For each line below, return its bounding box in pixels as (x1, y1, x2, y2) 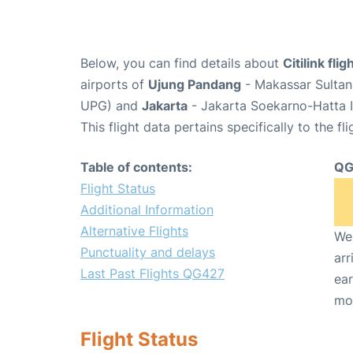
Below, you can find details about (80, 55, 283, 72)
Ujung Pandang (148, 76, 241, 93)
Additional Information (80, 202, 214, 218)
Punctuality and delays (80, 244, 215, 261)
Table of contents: (80, 159, 192, 176)
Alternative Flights (80, 223, 188, 240)
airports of (80, 76, 148, 93)
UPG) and (80, 98, 142, 114)
